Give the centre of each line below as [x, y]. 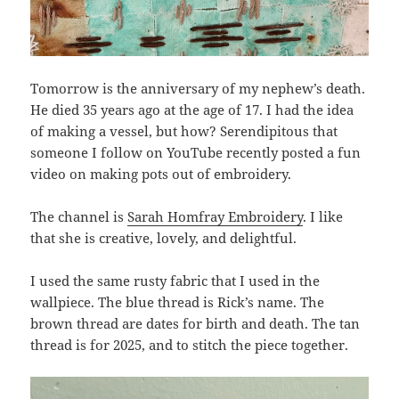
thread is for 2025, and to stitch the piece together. [190, 345]
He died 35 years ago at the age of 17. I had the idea [192, 110]
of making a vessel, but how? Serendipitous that [184, 131]
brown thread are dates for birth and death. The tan [195, 324]
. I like [323, 217]
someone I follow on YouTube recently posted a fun [196, 153]
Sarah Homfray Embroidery [216, 217]
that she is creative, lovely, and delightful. [164, 238]
